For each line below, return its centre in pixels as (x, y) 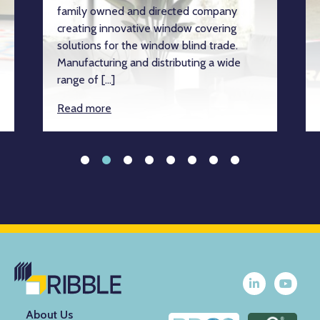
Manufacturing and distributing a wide (149, 62)
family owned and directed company (147, 11)
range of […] (86, 79)
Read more (84, 108)
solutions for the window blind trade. (147, 45)
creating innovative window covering (147, 28)
